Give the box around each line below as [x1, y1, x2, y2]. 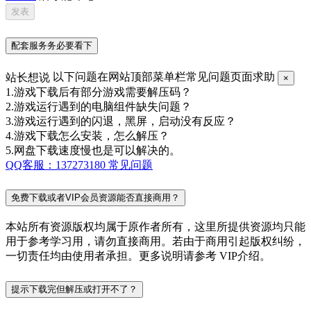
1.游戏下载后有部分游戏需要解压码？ [6, 85, 192, 98]
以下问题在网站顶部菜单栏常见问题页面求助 [50, 71, 278, 83]
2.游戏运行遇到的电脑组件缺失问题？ [6, 100, 192, 112]
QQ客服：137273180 [6, 158, 108, 171]
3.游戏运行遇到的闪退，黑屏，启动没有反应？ [6, 115, 236, 127]
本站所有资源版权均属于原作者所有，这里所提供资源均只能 [6, 221, 305, 233]
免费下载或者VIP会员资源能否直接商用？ [11, 192, 180, 203]
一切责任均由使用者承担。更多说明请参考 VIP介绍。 [6, 250, 271, 262]
